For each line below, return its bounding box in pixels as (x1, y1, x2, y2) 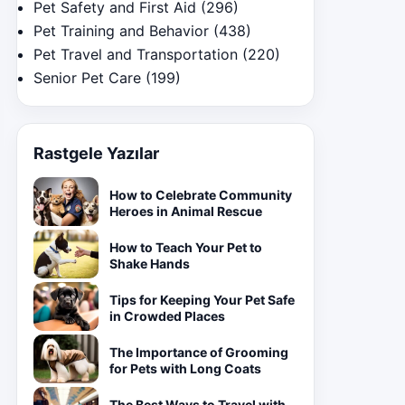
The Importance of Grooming (109, 344, 288, 360)
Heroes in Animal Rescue (109, 203, 262, 219)
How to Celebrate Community (109, 187, 292, 202)
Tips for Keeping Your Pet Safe (109, 292, 295, 307)
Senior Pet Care (33, 69, 141, 87)
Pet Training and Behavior (33, 22, 209, 40)
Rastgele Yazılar (33, 144, 159, 163)
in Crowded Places (109, 308, 225, 324)
